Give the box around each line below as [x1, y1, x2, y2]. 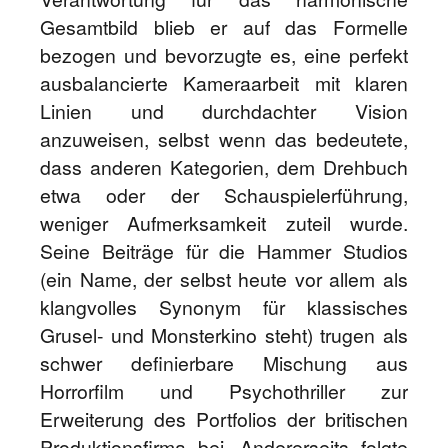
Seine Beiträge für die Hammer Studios [40, 237, 408, 265]
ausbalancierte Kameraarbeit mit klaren [40, 69, 408, 97]
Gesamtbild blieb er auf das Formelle [40, 13, 408, 41]
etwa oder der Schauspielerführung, [40, 181, 408, 209]
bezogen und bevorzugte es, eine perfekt [40, 41, 408, 69]
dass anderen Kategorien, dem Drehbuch [40, 153, 408, 181]
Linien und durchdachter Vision [40, 97, 408, 125]
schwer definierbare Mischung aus [40, 349, 408, 377]
